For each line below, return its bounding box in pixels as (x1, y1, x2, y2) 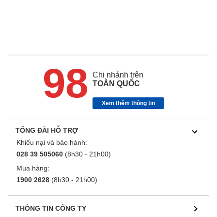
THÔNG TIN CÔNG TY (15, 204, 86, 213)
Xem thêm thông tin (101, 100, 155, 107)
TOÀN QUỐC (92, 79, 140, 88)
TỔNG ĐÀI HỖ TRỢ (15, 126, 78, 135)
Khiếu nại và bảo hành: (16, 139, 87, 147)
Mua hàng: (16, 164, 49, 172)
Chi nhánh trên (92, 71, 143, 79)
